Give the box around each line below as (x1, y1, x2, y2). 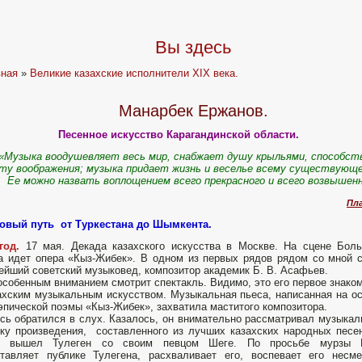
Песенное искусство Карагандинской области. (57, 128, 299, 141)
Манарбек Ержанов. (118, 102, 268, 120)
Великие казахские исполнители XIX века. (30, 67, 239, 79)
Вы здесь (155, 37, 231, 57)
